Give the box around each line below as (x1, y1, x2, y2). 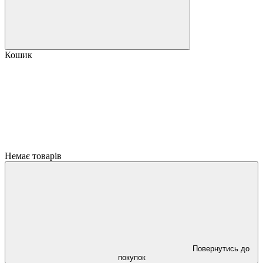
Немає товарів (5, 151, 62, 161)
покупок (117, 253, 146, 262)
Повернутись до (192, 244, 249, 253)
